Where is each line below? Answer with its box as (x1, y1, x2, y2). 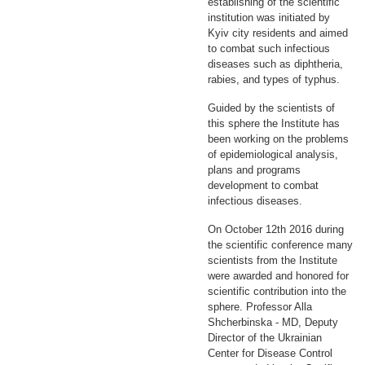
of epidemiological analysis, (208, 148, 338, 161)
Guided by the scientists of (208, 102, 335, 115)
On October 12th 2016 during (208, 223, 344, 236)
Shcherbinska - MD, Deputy (208, 316, 338, 329)
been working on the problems (208, 133, 349, 146)
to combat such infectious (208, 42, 330, 55)
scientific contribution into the (208, 285, 346, 298)
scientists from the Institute (208, 254, 337, 267)
